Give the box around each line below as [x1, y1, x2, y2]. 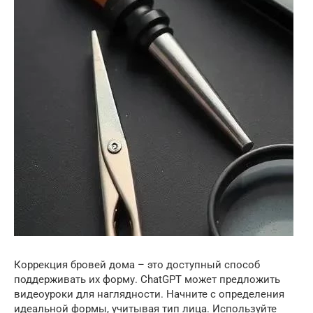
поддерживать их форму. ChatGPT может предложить [14, 272, 280, 286]
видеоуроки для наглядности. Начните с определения [14, 287, 284, 300]
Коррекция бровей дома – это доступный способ [14, 258, 260, 271]
